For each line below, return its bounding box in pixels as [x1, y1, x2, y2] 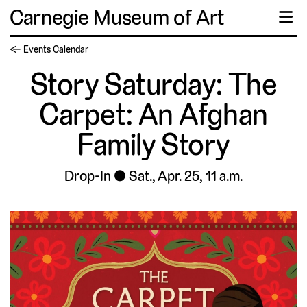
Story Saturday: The [29, 65, 278, 104]
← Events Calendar [10, 43, 89, 56]
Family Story [77, 125, 230, 164]
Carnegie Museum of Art [10, 3, 225, 31]
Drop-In [64, 167, 111, 186]
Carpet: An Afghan [39, 95, 268, 134]
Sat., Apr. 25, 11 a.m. [128, 167, 243, 186]
